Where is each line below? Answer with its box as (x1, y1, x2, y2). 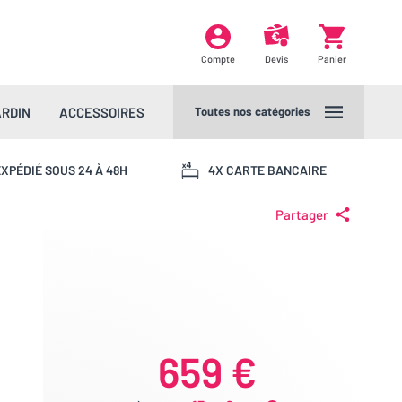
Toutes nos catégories (195, 104, 310, 118)
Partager (275, 206, 328, 223)
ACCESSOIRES (59, 104, 144, 120)
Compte (201, 53, 235, 65)
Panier (318, 53, 346, 65)
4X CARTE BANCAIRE (207, 162, 327, 178)
